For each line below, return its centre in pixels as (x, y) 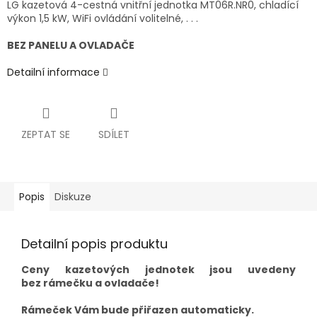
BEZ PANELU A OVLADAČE (71, 46)
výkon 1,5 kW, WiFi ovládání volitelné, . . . (103, 19)
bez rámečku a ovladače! (90, 283)
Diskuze (73, 197)
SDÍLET (114, 135)
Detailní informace (53, 73)
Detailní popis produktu (94, 244)
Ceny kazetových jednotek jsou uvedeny (158, 270)
